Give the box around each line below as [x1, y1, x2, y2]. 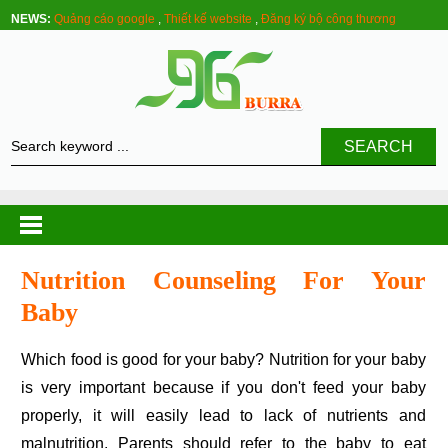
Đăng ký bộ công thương [261, 12, 397, 26]
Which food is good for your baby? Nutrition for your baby [21, 351, 37, 369]
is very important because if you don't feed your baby [21, 379, 426, 397]
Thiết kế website [164, 12, 253, 26]
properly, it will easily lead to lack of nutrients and [21, 407, 426, 425]
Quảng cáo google [54, 12, 156, 26]
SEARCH [344, 138, 414, 155]
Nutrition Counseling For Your [21, 266, 426, 295]
